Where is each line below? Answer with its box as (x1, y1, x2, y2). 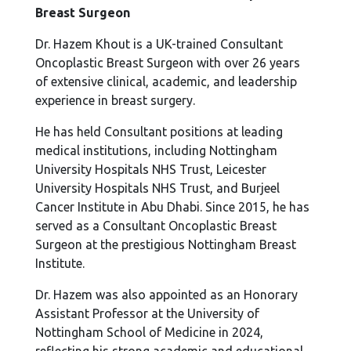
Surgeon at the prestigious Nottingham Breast (35, 237, 297, 251)
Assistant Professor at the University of (35, 306, 260, 320)
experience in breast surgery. (35, 93, 196, 107)
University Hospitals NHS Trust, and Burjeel (35, 181, 280, 195)
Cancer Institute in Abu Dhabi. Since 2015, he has (35, 200, 310, 214)
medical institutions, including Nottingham (35, 143, 278, 157)
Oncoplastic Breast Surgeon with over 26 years (35, 56, 301, 70)
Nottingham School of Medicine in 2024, (35, 325, 264, 339)
